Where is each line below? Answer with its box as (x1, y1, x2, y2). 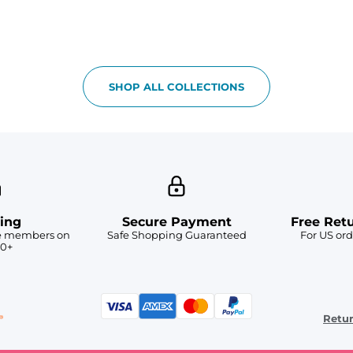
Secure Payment (121, 214, 232, 230)
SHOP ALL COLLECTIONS (109, 80, 244, 93)
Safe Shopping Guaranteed (106, 229, 247, 242)
